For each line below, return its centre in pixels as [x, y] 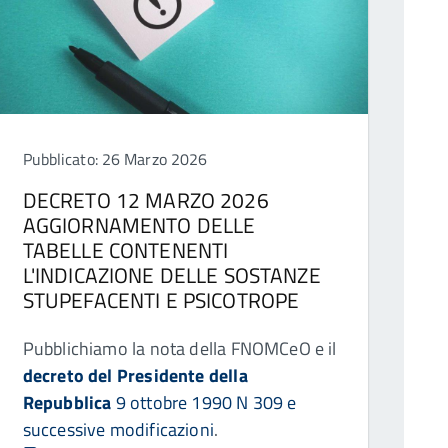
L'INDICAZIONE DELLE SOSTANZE [171, 275]
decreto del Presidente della [135, 376]
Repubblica [67, 403]
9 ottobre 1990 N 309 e [204, 403]
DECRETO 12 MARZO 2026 [145, 200]
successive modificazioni [118, 430]
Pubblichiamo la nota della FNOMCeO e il [179, 349]
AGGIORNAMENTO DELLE [139, 225]
